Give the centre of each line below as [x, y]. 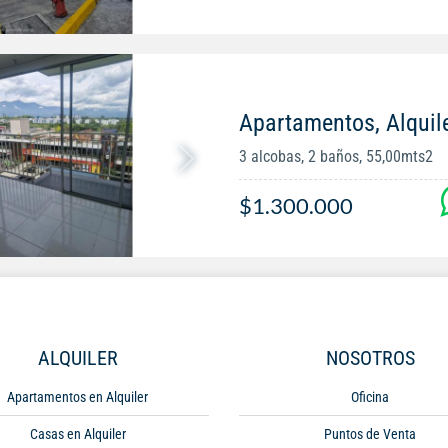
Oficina [370, 397]
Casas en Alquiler [77, 434]
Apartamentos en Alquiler [78, 397]
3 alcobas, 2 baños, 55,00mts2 [335, 157]
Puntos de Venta [370, 434]
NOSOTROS [370, 358]
